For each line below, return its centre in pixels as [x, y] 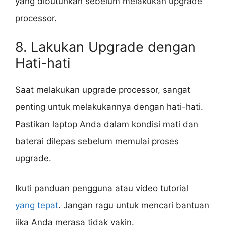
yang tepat [37, 205]
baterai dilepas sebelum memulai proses [97, 141]
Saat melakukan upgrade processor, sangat [103, 90]
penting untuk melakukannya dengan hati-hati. [109, 107]
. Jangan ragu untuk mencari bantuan [134, 205]
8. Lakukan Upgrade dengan [105, 47]
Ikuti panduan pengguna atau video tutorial [102, 188]
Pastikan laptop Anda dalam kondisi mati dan [107, 124]
